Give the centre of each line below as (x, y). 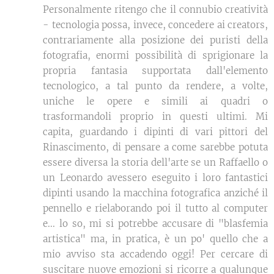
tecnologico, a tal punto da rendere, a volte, (155, 86)
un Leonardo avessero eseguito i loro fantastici (155, 178)
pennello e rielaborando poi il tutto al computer (155, 209)
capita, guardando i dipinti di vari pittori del (155, 132)
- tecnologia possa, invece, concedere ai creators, (155, 25)
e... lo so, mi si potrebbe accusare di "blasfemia (155, 224)
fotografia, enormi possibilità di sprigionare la (155, 56)
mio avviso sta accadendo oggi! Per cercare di (155, 254)
